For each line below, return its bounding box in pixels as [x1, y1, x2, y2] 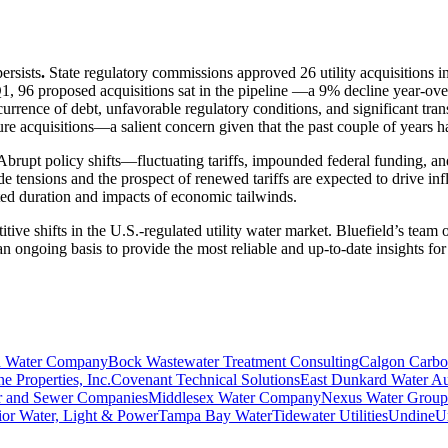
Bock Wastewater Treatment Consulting [108, 352, 359, 370]
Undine [388, 406, 435, 424]
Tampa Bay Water [158, 406, 272, 424]
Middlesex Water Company [148, 388, 321, 406]
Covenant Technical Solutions [111, 370, 300, 388]
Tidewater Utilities [272, 406, 388, 424]
